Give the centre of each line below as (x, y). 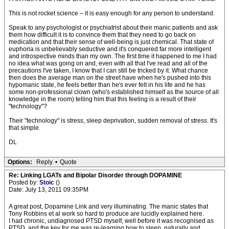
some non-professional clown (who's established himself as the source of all (114, 92)
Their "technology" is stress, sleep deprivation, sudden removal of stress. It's (113, 121)
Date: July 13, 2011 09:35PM (49, 190)
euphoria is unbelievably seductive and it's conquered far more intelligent (110, 49)
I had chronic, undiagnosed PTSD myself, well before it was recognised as (111, 221)
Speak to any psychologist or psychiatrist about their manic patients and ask (113, 28)
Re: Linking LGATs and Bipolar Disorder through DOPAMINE (95, 175)
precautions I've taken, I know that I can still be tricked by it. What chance (108, 71)
